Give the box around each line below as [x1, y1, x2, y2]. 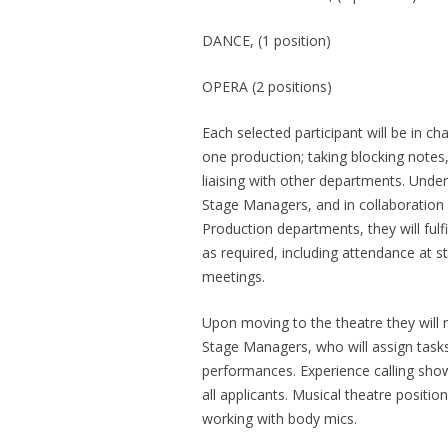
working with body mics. [201, 409, 357, 429]
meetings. [201, 267, 265, 287]
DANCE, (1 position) [201, 31, 331, 51]
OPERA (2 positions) [201, 77, 332, 97]
